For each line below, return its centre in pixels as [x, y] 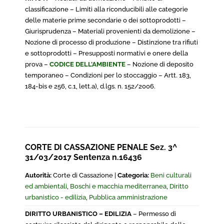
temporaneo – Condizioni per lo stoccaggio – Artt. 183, [108, 75]
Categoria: [133, 175]
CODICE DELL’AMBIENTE [87, 64]
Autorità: [38, 175]
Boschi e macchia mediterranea [118, 186]
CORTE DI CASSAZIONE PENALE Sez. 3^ [101, 147]
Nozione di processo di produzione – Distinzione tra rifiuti [111, 42]
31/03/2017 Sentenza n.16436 [83, 157]
